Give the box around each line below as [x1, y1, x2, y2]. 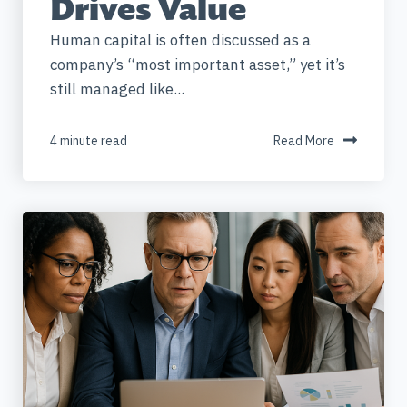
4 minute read [50, 132, 127, 149]
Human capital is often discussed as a [50, 29, 311, 50]
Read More [273, 132, 334, 149]
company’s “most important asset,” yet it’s [50, 54, 345, 74]
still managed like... [50, 78, 184, 99]
